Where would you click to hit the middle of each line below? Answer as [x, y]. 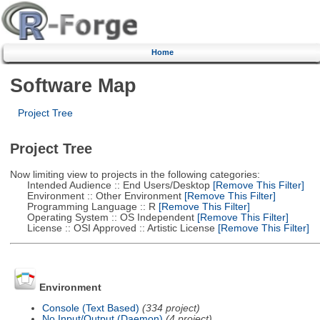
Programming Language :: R [82, 206]
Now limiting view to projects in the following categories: [135, 174]
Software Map [73, 85]
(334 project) [171, 308]
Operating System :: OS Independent [102, 217]
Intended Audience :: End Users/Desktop [110, 185]
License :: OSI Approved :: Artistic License [112, 228]
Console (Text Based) [90, 308]
